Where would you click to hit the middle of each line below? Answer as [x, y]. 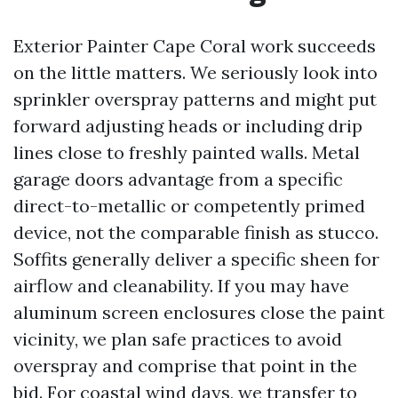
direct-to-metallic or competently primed [189, 206]
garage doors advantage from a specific [178, 179]
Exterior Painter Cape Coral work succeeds [195, 46]
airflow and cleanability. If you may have [181, 286]
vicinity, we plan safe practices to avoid [178, 339]
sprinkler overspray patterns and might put [195, 99]
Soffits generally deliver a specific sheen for [196, 259]
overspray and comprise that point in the [185, 366]
